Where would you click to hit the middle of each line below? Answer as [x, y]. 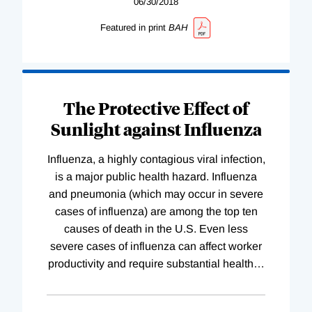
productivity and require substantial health [150, 264]
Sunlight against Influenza [156, 129]
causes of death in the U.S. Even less [156, 229]
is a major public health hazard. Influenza [156, 177]
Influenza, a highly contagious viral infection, [156, 159]
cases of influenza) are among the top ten [156, 212]
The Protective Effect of [156, 108]
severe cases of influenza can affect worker [156, 247]
